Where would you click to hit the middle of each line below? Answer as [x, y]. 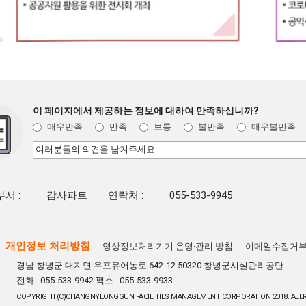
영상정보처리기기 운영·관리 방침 [168, 246]
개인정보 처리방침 [48, 246]
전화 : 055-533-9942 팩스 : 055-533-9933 [95, 280]
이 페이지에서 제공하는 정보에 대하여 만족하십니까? [146, 111]
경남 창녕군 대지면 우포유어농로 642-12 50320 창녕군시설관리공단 [150, 265]
